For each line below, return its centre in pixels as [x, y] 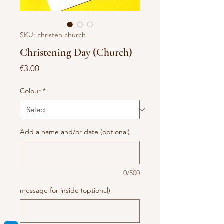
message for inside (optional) [65, 190]
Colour [30, 91]
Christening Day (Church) [76, 52]
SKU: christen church [53, 35]
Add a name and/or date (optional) [75, 132]
